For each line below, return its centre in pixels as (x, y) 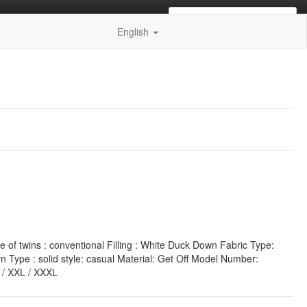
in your (270, 17)
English (134, 32)
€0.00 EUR (234, 17)
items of (197, 17)
